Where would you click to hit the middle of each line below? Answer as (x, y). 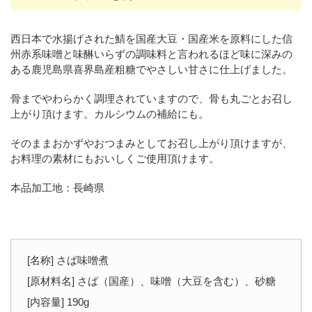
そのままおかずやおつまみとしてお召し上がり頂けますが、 (151, 143)
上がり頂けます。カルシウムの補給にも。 (110, 114)
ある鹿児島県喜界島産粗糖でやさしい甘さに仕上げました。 (151, 69)
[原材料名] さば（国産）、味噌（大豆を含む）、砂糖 (151, 281)
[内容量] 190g (58, 302)
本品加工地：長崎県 (57, 187)
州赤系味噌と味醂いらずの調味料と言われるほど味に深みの (151, 54)
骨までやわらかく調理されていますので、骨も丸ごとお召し (151, 98)
